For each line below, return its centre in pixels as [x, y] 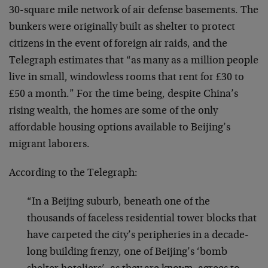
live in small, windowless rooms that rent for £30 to [127, 78]
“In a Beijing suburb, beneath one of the [118, 202]
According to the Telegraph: [73, 173]
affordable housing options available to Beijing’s [120, 128]
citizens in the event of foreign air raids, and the [118, 44]
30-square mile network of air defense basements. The [134, 11]
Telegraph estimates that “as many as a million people [134, 61]
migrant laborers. [49, 145]
